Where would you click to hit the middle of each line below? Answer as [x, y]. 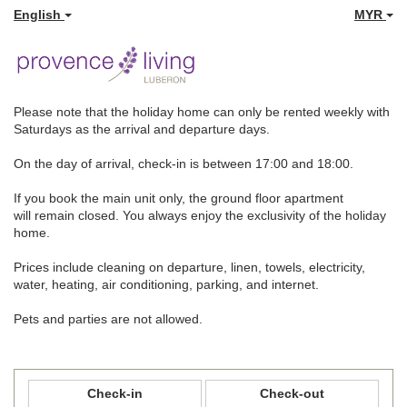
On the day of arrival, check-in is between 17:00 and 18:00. [184, 163]
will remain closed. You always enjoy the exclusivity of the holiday [200, 215]
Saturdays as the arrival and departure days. [142, 129]
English [39, 15]
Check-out [292, 393]
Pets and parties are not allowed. [108, 318]
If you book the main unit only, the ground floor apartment [179, 198]
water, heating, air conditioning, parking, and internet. [168, 284]
